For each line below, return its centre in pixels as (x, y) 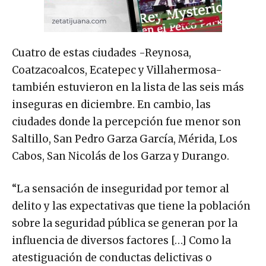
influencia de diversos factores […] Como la (121, 241)
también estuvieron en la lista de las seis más (128, 88)
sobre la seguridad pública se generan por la (125, 224)
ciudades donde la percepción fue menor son (126, 122)
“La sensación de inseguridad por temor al (121, 189)
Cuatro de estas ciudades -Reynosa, (102, 53)
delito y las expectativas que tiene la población (131, 206)
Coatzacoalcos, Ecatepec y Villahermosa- (117, 70)
